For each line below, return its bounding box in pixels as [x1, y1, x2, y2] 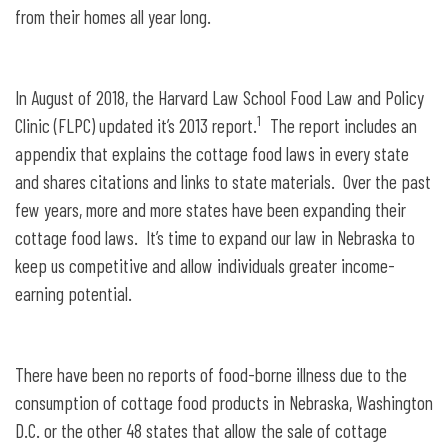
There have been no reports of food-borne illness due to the [15, 362, 407, 386]
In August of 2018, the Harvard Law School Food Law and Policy [15, 85, 424, 109]
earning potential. [15, 281, 132, 305]
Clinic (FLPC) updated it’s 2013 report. [15, 113, 257, 137]
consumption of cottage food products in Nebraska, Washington [15, 390, 433, 414]
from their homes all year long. [15, 4, 215, 28]
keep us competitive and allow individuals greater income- [15, 253, 395, 277]
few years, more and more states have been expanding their [15, 197, 406, 221]
